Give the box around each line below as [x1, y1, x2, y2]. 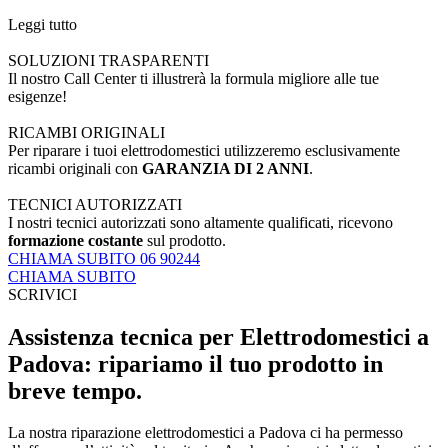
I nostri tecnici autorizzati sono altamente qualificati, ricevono [8, 213, 393, 231]
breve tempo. [8, 377, 142, 404]
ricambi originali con [8, 159, 142, 177]
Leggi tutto [8, 15, 77, 33]
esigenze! [8, 87, 67, 105]
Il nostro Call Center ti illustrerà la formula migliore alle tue [8, 69, 379, 87]
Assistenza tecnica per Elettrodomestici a [8, 323, 429, 350]
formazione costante [8, 231, 143, 249]
